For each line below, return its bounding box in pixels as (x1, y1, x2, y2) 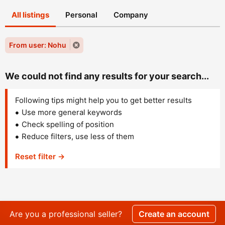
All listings (12, 10, 49, 20)
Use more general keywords (22, 107, 122, 117)
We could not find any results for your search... (5, 70, 209, 81)
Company (114, 10, 148, 20)
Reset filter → (15, 151, 65, 161)
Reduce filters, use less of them (22, 131, 134, 141)
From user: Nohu (9, 40, 66, 49)
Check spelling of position (22, 119, 114, 129)
